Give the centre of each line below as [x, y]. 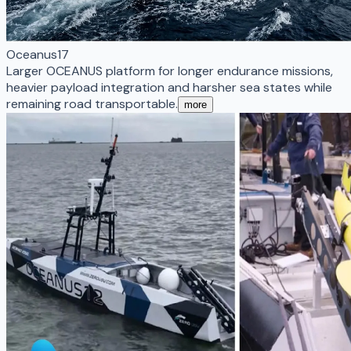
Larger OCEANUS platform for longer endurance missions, [170, 71]
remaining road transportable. [92, 103]
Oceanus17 [38, 54]
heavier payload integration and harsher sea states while [169, 87]
